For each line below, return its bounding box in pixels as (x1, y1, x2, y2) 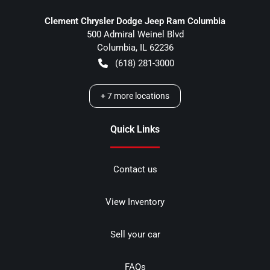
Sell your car (110, 228, 160, 240)
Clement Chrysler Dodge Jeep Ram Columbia (45, 15, 225, 27)
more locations (112, 90, 169, 101)
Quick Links (110, 123, 160, 135)
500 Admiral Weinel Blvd (86, 28, 184, 40)
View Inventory (105, 196, 165, 207)
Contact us (113, 163, 157, 175)
